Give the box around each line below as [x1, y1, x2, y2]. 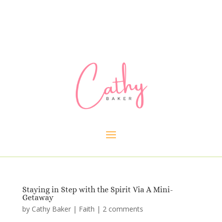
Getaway [22, 193, 54, 203]
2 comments [102, 204, 143, 214]
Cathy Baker [31, 204, 71, 214]
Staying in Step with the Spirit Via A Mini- [22, 185, 173, 195]
